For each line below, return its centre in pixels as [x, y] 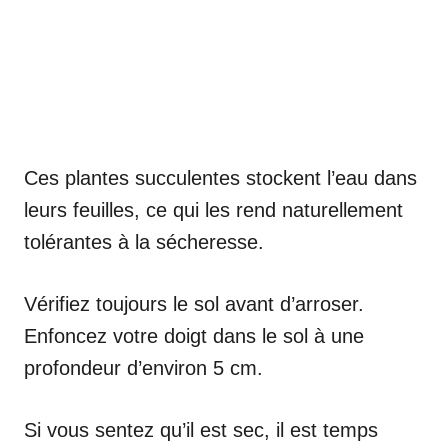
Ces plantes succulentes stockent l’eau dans [220, 178]
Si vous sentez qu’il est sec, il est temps [201, 430]
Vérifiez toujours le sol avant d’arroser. [194, 304]
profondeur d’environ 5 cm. [143, 368]
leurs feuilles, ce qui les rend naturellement [213, 210]
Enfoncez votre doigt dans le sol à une [194, 336]
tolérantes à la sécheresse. [144, 242]
